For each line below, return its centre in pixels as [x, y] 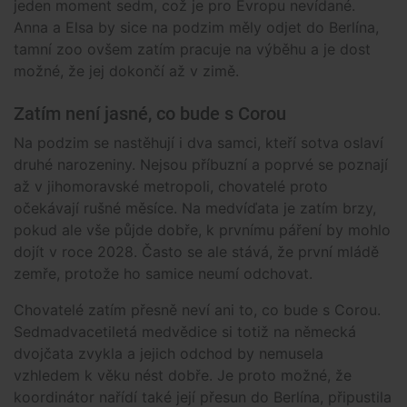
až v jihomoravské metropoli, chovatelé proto [171, 187]
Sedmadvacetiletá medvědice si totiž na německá [185, 332]
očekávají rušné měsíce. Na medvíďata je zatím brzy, [195, 208]
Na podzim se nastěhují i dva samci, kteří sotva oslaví [199, 143]
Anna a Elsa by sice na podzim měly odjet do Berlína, [196, 28]
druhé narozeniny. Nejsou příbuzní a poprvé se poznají [201, 165]
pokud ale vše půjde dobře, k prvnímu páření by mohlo [202, 230]
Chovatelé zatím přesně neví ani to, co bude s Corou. [197, 310]
